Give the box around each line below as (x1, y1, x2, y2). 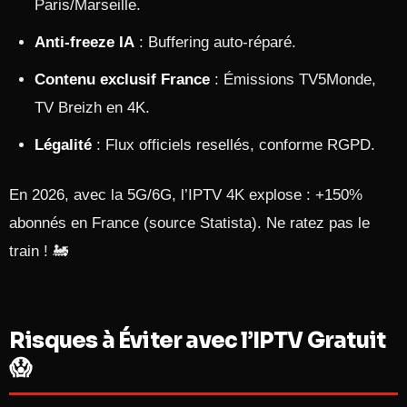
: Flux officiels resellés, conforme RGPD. (92, 136, 375, 154)
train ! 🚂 (9, 243, 68, 260)
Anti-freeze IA (35, 34, 134, 51)
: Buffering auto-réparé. (134, 34, 296, 51)
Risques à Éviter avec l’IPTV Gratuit (9, 327, 386, 354)
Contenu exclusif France (35, 71, 210, 88)
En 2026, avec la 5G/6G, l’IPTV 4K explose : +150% (9, 186, 362, 203)
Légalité (35, 136, 92, 154)
